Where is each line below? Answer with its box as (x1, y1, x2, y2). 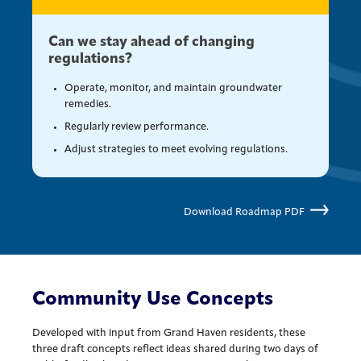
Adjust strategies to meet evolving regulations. (64, 143, 288, 155)
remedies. (64, 98, 112, 110)
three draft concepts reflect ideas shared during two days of (32, 343, 319, 355)
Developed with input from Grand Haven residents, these (32, 327, 306, 338)
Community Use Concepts (32, 289, 274, 309)
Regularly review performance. (64, 121, 210, 132)
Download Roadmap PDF (183, 206, 307, 218)
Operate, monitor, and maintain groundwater (64, 82, 283, 93)
